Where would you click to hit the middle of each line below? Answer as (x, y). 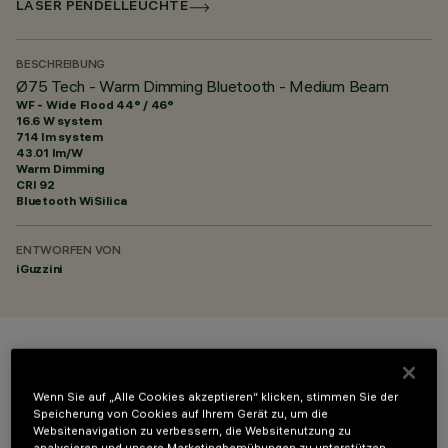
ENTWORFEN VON (68, 251)
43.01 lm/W (49, 152)
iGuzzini (40, 268)
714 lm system (59, 136)
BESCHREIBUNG (61, 65)
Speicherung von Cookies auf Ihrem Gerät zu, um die (181, 413)
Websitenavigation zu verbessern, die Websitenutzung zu (192, 430)
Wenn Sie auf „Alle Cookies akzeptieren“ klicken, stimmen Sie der (216, 396)
